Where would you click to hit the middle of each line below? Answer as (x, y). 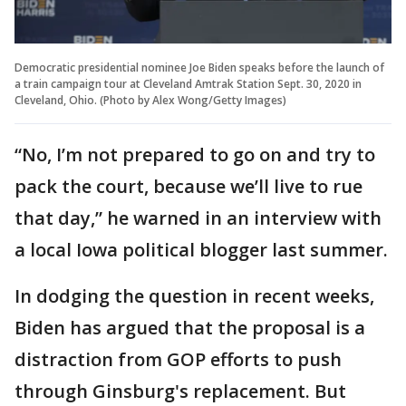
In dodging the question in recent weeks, (194, 295)
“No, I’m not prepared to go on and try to (195, 154)
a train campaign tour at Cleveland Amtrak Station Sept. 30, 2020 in (188, 83)
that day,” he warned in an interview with (198, 217)
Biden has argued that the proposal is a (190, 327)
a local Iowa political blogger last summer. (201, 249)
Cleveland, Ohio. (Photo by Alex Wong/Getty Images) (150, 100)
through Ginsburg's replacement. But (180, 391)
